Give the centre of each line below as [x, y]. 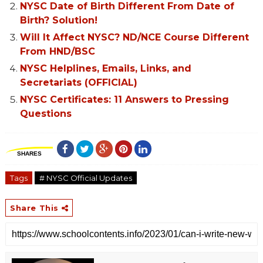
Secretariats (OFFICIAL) [78, 82]
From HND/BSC [57, 51]
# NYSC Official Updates [85, 178]
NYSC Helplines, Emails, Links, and [105, 68]
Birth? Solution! [58, 20]
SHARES [29, 153]
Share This [36, 208]
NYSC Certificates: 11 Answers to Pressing [124, 99]
